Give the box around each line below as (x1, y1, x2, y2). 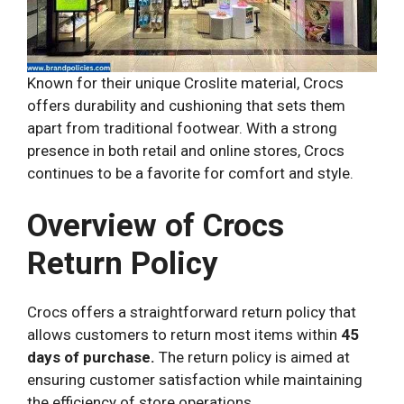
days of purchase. (27, 348, 155, 367)
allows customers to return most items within (27, 326, 341, 344)
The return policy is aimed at (155, 348, 350, 367)
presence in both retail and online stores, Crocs (27, 141, 344, 160)
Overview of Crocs (27, 207, 284, 245)
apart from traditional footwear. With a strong (27, 118, 337, 137)
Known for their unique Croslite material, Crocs (27, 73, 344, 92)
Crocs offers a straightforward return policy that (27, 303, 356, 322)
